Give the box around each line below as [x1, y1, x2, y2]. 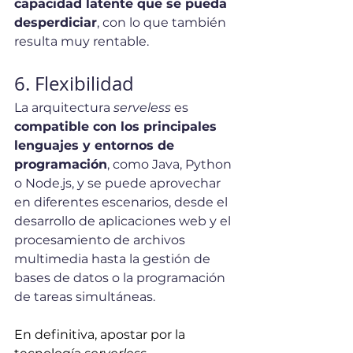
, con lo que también [97, 15, 229, 31]
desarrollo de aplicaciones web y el [14, 214, 234, 229]
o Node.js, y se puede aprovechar [14, 176, 224, 191]
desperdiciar [14, 15, 97, 31]
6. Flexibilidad [14, 71, 134, 97]
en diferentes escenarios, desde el [14, 195, 231, 210]
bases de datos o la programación [14, 270, 229, 286]
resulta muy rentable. [14, 34, 149, 50]
